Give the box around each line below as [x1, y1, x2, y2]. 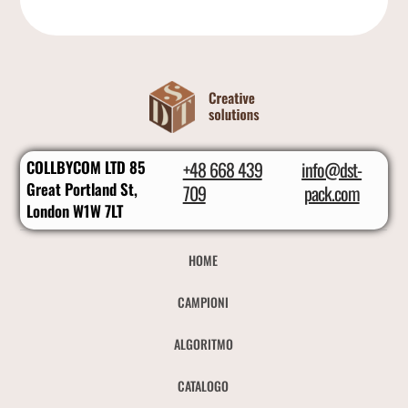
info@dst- [301, 156, 362, 184]
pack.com [303, 179, 360, 208]
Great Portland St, [26, 178, 138, 201]
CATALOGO [178, 376, 229, 396]
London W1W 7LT [26, 199, 124, 223]
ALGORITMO [173, 334, 233, 354]
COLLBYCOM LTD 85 [26, 156, 147, 179]
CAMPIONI [178, 292, 229, 312]
